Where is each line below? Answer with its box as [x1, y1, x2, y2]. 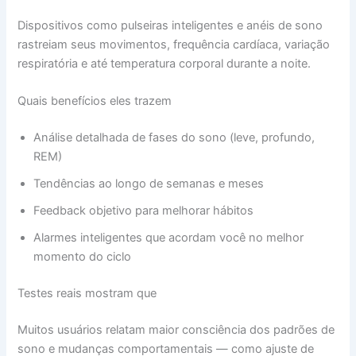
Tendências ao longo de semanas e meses [33, 176, 265, 192]
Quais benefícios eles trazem [17, 94, 172, 109]
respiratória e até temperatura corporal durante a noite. [17, 56, 311, 72]
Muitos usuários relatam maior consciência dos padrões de [17, 323, 335, 337]
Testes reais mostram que [17, 286, 157, 301]
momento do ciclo [33, 250, 132, 265]
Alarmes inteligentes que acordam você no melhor [33, 230, 304, 246]
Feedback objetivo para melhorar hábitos [33, 203, 254, 219]
